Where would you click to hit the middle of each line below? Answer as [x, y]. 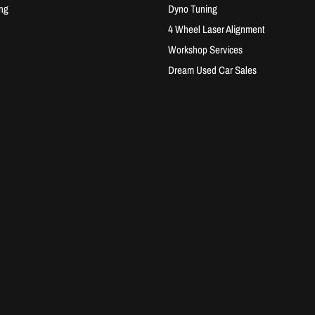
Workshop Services [205, 50]
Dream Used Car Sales [212, 70]
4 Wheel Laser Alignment [216, 30]
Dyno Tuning [193, 9]
